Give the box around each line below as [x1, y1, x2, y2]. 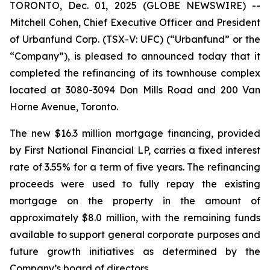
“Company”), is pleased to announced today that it [10, 50, 260, 62]
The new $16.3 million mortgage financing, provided [10, 127, 260, 139]
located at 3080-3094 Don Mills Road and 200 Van [10, 84, 260, 96]
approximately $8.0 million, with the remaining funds [10, 212, 260, 224]
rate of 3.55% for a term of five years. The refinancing [10, 161, 260, 173]
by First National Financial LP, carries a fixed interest [10, 144, 260, 156]
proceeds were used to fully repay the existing [10, 178, 260, 190]
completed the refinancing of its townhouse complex [10, 67, 260, 79]
